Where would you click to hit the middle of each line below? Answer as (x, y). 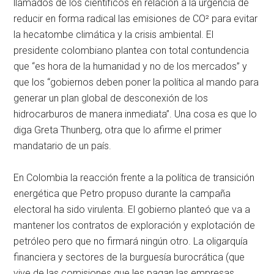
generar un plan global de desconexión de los (111, 98)
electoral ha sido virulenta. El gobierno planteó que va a (132, 209)
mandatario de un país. (63, 146)
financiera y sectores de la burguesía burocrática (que (129, 257)
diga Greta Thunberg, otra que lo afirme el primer (118, 130)
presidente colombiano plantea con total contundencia (131, 50)
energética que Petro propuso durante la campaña (122, 193)
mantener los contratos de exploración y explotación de (135, 225)
